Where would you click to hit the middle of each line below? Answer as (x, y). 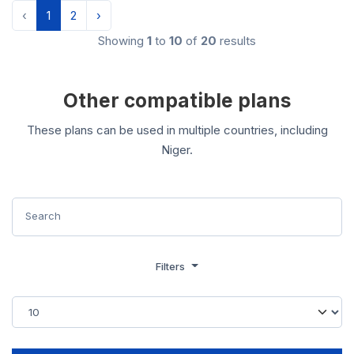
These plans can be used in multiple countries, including (177, 130)
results (238, 40)
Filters (172, 267)
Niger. (177, 149)
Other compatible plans (177, 100)
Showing (121, 40)
